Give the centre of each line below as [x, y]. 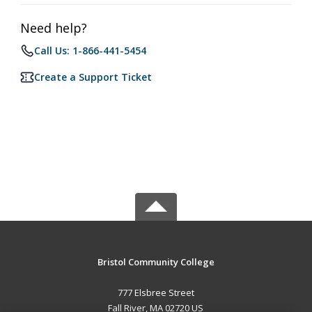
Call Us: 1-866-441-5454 [90, 50]
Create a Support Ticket [93, 77]
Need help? [54, 28]
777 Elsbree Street [156, 292]
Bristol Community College [156, 262]
